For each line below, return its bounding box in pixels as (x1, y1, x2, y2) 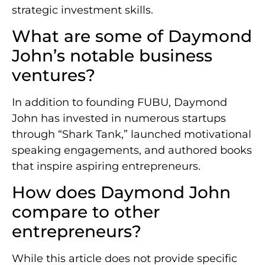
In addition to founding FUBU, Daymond (12, 95, 227, 109)
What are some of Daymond (12, 25, 252, 46)
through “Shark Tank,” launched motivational (12, 127, 251, 141)
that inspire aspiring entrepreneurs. (12, 159, 201, 173)
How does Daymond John (12, 182, 231, 203)
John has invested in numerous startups (12, 111, 226, 125)
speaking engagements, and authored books (12, 143, 252, 157)
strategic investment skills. (12, 3, 153, 17)
